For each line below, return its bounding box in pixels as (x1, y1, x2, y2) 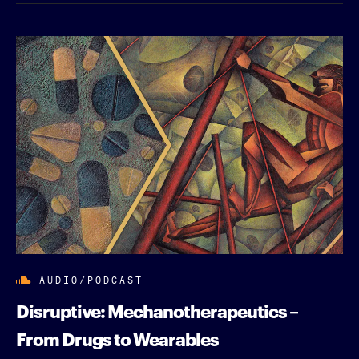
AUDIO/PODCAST (39, 270, 143, 286)
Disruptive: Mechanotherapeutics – (16, 296, 298, 322)
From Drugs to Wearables (16, 325, 219, 350)
